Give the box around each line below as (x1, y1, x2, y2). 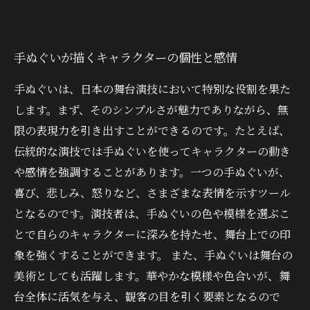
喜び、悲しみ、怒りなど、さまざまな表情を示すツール (14, 185, 291, 201)
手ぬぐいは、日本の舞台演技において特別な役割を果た (14, 81, 291, 97)
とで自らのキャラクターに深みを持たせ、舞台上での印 (14, 226, 291, 242)
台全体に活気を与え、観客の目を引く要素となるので (14, 289, 280, 304)
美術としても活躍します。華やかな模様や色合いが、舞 (14, 268, 290, 284)
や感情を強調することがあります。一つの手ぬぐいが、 (14, 164, 290, 180)
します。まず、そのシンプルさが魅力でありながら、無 (14, 102, 289, 118)
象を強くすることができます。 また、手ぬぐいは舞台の (14, 247, 293, 263)
